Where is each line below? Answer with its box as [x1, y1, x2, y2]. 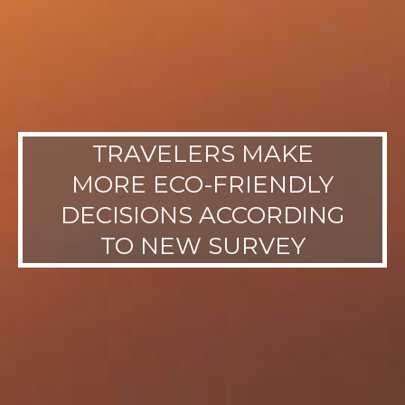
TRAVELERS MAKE [91, 139, 314, 168]
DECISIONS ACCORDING [60, 201, 345, 230]
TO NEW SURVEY [99, 231, 306, 260]
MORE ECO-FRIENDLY [71, 170, 334, 199]
